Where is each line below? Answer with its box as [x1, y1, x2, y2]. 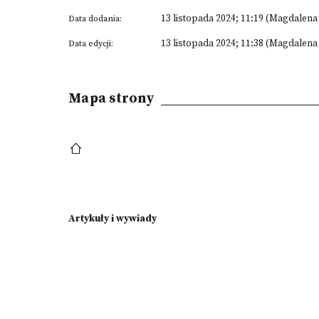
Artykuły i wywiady [68, 212, 157, 225]
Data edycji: [68, 38, 113, 49]
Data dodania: [68, 14, 122, 24]
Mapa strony [68, 90, 154, 107]
